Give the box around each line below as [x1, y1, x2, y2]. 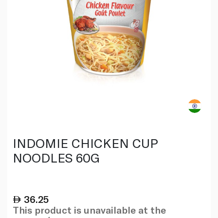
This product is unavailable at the [12, 203, 166, 216]
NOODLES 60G [12, 149, 100, 165]
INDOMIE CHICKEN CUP [12, 135, 158, 150]
